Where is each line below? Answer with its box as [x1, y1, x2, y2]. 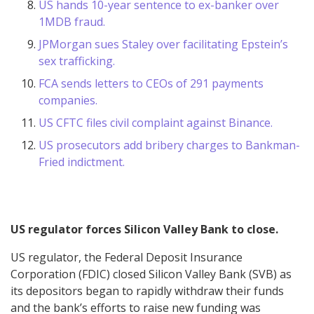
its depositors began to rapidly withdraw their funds [11, 282, 284, 299]
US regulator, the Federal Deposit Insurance [11, 249, 243, 265]
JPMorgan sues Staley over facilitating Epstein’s [39, 36, 288, 52]
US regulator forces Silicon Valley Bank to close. [11, 221, 278, 237]
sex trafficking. [39, 53, 115, 69]
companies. [39, 92, 97, 108]
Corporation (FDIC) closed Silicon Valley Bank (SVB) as [11, 266, 292, 282]
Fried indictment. [39, 153, 125, 170]
